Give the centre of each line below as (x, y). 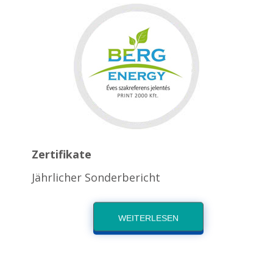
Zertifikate (62, 154)
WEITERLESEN (148, 218)
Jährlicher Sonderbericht (96, 177)
